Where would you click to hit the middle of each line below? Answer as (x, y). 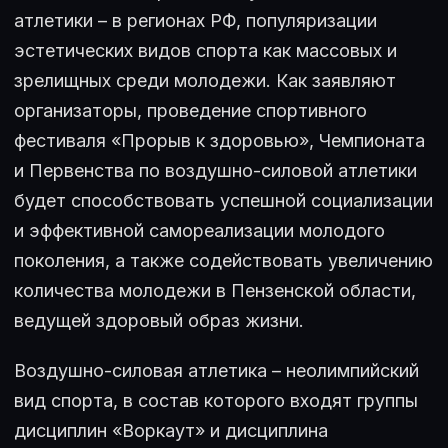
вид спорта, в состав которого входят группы (216, 401)
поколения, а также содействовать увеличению (223, 261)
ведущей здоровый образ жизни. (159, 321)
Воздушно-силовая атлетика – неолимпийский (216, 371)
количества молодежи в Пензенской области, (215, 291)
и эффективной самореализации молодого (199, 231)
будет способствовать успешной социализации (223, 201)
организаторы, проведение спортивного (190, 111)
